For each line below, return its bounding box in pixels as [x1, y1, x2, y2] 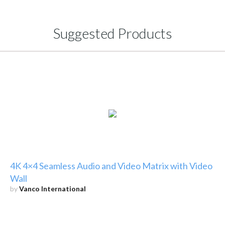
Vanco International [19, 184, 86, 193]
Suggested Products [53, 24, 172, 42]
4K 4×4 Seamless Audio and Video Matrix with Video [10, 160, 212, 171]
